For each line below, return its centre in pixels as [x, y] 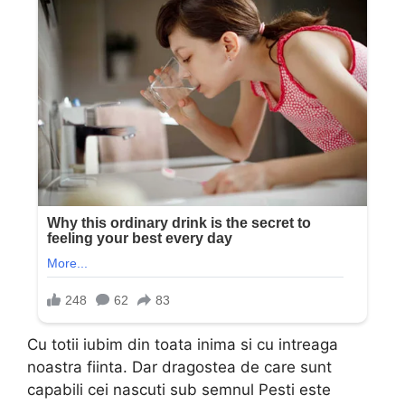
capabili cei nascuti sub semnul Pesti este [179, 390]
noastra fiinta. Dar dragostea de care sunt [179, 367]
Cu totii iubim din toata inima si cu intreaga [183, 345]
